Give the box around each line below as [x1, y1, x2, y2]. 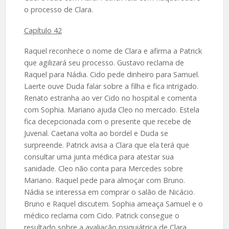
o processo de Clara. [24, 4, 93, 14]
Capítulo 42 [24, 25, 62, 35]
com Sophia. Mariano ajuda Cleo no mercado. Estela [24, 105, 199, 115]
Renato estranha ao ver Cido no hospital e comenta [24, 93, 197, 103]
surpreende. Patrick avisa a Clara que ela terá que [24, 140, 189, 150]
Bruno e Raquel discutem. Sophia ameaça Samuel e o [24, 199, 203, 209]
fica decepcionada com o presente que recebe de [24, 117, 191, 127]
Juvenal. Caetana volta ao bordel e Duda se [24, 128, 168, 139]
